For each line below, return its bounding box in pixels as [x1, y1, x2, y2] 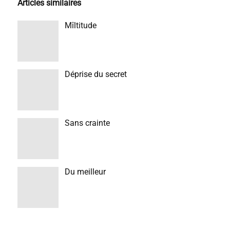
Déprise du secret [64, 69, 127, 79]
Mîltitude [64, 21, 97, 30]
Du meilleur [64, 167, 106, 177]
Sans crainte [64, 118, 110, 128]
